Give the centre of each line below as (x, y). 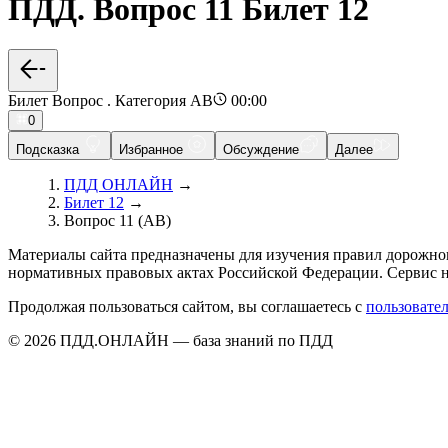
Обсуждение (261, 150)
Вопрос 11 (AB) (117, 221)
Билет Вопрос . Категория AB (110, 101)
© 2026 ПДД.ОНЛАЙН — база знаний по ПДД (170, 341)
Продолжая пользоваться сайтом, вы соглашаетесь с (187, 307)
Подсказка (49, 150)
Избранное (153, 150)
